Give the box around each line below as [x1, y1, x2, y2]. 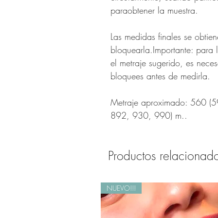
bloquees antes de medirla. [110, 70, 210, 82]
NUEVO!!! [107, 183, 136, 193]
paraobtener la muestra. [110, 4, 198, 16]
